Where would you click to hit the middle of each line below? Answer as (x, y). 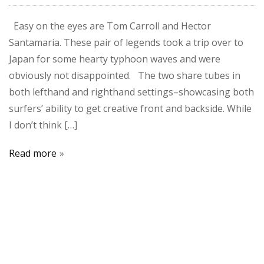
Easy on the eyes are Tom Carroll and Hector (110, 26)
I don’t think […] (43, 125)
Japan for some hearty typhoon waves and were (115, 59)
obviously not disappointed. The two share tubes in (125, 76)
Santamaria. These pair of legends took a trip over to (126, 43)
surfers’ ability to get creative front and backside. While (130, 109)
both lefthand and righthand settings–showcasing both (131, 92)
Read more (33, 154)
